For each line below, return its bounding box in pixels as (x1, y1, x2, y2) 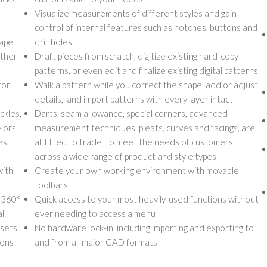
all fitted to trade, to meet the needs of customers (35, 136, 233, 147)
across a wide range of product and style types (35, 151, 216, 162)
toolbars (35, 179, 68, 190)
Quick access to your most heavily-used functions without (35, 194, 259, 204)
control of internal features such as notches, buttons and (35, 22, 257, 33)
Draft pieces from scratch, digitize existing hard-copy (35, 51, 238, 61)
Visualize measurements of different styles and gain (35, 8, 237, 18)
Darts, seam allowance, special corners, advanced (35, 108, 228, 119)
